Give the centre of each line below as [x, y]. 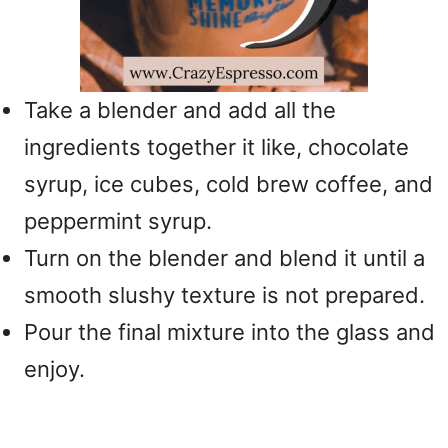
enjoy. [54, 369]
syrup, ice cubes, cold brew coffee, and [228, 184]
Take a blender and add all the [180, 110]
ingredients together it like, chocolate [216, 147]
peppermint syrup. [118, 221]
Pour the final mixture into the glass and [229, 332]
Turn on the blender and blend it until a [224, 258]
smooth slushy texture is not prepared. [224, 295]
